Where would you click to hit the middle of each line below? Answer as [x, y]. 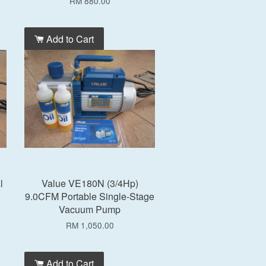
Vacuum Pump [90, 209]
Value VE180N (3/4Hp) [90, 183]
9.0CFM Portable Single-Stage [90, 196]
